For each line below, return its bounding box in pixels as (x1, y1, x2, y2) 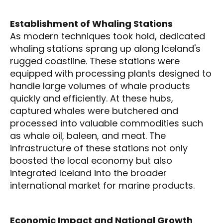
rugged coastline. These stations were (10, 54, 180, 67)
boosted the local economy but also (10, 154, 172, 167)
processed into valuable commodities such (10, 116, 203, 129)
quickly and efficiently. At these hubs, (10, 92, 173, 105)
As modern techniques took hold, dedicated (10, 29, 205, 42)
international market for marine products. (10, 179, 195, 192)
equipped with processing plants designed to (10, 67, 212, 80)
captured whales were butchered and (10, 104, 178, 117)
